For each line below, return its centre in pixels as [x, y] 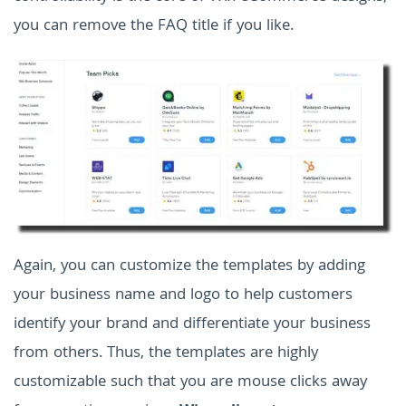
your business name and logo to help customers [183, 296]
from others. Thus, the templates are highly [166, 354]
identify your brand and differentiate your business [192, 325]
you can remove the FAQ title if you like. [154, 27]
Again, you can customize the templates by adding [189, 267]
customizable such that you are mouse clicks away [190, 383]
